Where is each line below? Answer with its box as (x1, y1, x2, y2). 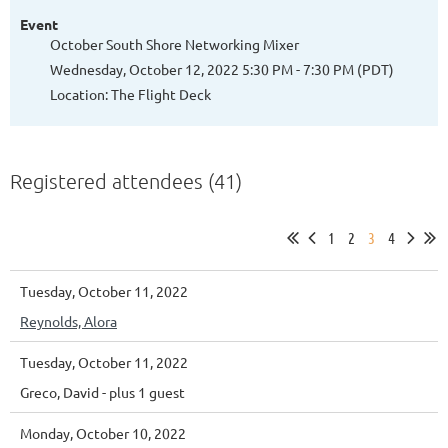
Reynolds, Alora (20, 311, 117, 330)
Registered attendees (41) (10, 168, 242, 193)
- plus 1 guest (102, 382, 185, 401)
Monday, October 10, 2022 (20, 423, 186, 442)
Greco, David (20, 382, 99, 401)
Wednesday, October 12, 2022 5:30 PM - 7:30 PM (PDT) (50, 59, 394, 78)
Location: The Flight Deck (50, 84, 211, 103)
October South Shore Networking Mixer (50, 34, 299, 53)
